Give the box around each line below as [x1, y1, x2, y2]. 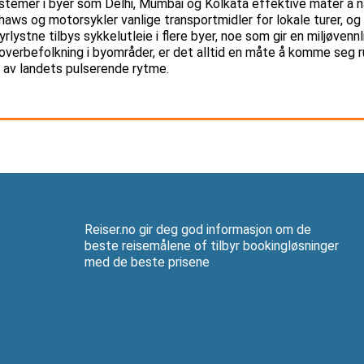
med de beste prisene [84, 253, 210, 270]
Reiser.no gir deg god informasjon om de [84, 221, 311, 237]
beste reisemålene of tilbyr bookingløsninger [84, 237, 339, 253]
